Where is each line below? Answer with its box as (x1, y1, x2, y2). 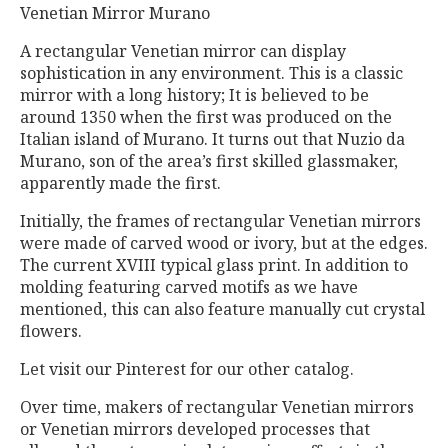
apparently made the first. (20, 172, 221, 195)
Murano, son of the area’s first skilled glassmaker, (20, 150, 398, 173)
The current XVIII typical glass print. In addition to (20, 254, 408, 277)
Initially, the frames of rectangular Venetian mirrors (20, 210, 421, 233)
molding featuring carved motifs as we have (20, 276, 358, 299)
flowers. (20, 320, 82, 343)
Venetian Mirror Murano (20, 2, 210, 25)
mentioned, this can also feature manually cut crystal (20, 298, 425, 321)
